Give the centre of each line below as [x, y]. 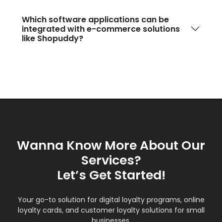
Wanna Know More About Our [111, 145]
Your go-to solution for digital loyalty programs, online [111, 199]
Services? [111, 160]
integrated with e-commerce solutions [101, 29]
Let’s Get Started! [111, 175]
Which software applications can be [95, 19]
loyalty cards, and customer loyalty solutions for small [111, 210]
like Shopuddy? [53, 38]
